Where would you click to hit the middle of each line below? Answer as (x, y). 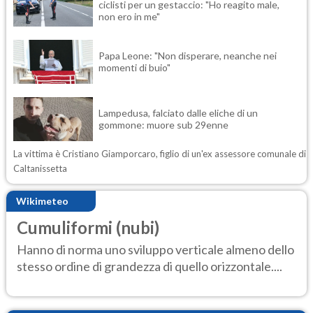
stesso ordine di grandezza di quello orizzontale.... (150, 267)
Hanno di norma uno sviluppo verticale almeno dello (155, 250)
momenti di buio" (134, 68)
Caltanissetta (40, 168)
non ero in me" (129, 16)
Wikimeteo (42, 201)
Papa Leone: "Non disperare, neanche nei (188, 56)
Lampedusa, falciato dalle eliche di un (178, 113)
